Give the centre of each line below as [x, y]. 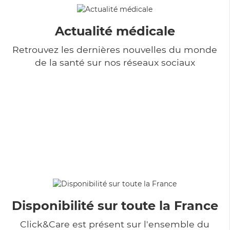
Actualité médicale [115, 31]
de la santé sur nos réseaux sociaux [115, 62]
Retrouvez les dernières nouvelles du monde [115, 49]
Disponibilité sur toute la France [115, 205]
